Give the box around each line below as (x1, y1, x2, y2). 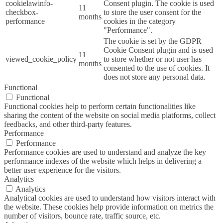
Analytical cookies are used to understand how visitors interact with (4, 194, 216, 203)
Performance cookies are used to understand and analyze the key (4, 148, 206, 157)
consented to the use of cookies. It (104, 64, 210, 73)
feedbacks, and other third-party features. (4, 120, 132, 129)
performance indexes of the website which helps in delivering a (4, 157, 202, 166)
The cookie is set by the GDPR (104, 37, 202, 46)
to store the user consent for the (104, 8, 201, 17)
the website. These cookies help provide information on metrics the (4, 203, 214, 212)
